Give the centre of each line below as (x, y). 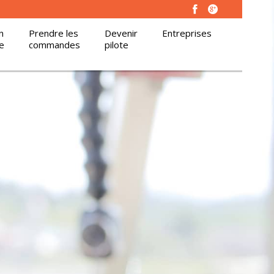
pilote (117, 45)
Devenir (121, 33)
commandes (54, 45)
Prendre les (54, 33)
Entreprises (187, 33)
